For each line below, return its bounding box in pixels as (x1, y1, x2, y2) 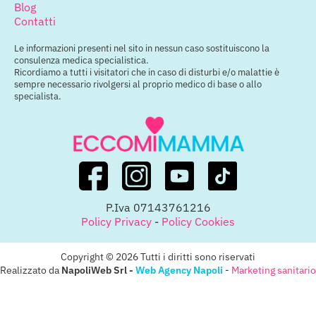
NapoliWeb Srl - (61, 263, 135, 277)
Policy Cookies (162, 214, 235, 229)
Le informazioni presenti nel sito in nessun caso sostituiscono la (14, 42, 269, 55)
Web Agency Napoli (135, 263, 223, 277)
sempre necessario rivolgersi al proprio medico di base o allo (14, 78, 262, 91)
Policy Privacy (81, 214, 152, 229)
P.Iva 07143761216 (105, 200, 211, 215)
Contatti (14, 14, 56, 29)
